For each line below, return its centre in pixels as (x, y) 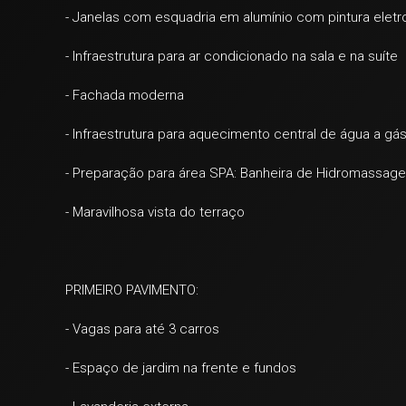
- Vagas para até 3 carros (142, 329)
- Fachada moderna (125, 95)
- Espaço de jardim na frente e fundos (181, 368)
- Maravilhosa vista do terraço (155, 212)
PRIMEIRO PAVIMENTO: (132, 290)
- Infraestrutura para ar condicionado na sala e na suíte (232, 56)
